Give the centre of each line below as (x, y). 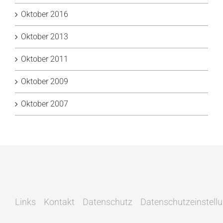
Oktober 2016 (45, 14)
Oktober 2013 (45, 37)
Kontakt (59, 202)
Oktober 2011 (45, 59)
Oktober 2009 (45, 82)
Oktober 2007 (45, 104)
